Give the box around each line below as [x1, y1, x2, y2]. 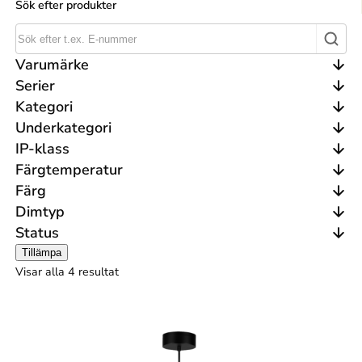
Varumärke [15, 55, 90, 75]
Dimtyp [15, 202, 65, 222]
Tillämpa [22, 246, 62, 259]
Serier [15, 76, 56, 96]
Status [15, 223, 60, 243]
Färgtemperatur [15, 160, 124, 180]
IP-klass [15, 139, 70, 159]
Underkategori [15, 118, 112, 138]
